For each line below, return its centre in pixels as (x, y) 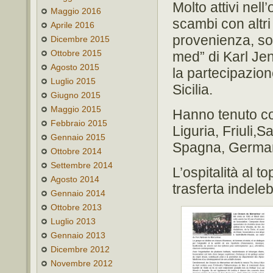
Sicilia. (193, 90)
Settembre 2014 (82, 165)
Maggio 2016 (76, 11)
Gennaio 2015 (78, 137)
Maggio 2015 (76, 109)
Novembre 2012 (82, 263)
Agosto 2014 (75, 179)
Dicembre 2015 (80, 39)
